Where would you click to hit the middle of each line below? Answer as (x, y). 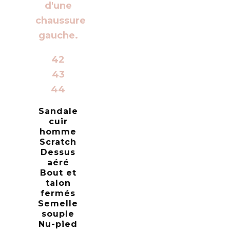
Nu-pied (58, 224)
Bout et (58, 172)
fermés (58, 193)
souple (58, 214)
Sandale (58, 111)
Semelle (58, 203)
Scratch (58, 142)
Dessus (58, 152)
